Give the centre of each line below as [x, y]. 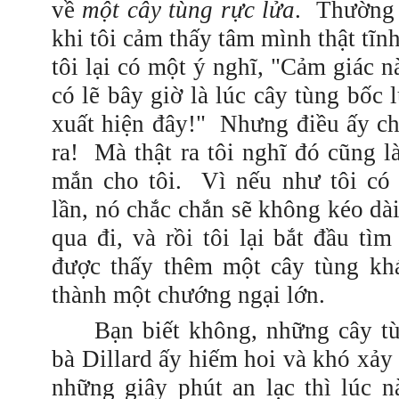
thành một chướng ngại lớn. [188, 295]
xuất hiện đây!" [129, 124]
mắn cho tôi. [127, 181]
